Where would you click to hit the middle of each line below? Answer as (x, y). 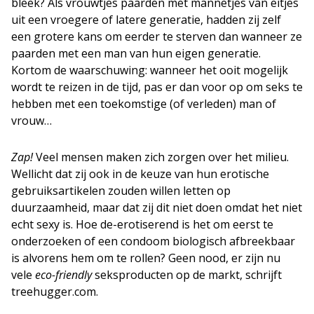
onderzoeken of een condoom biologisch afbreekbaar (153, 241)
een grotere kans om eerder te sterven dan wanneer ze (157, 36)
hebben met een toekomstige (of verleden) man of (144, 104)
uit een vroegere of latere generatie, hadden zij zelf (146, 20)
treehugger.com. (55, 292)
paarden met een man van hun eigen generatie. (136, 53)
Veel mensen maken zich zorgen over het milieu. (161, 157)
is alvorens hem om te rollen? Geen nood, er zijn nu (146, 258)
